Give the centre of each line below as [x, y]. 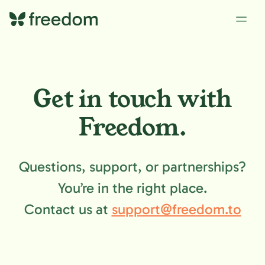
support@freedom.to [176, 209]
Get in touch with [132, 99]
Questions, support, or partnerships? [132, 167]
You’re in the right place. [132, 188]
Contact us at [68, 209]
